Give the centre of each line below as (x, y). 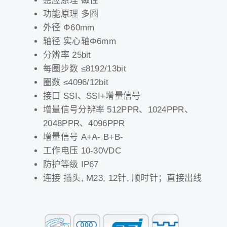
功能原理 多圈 (71, 14)
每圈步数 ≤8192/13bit (85, 69)
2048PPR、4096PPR (84, 124)
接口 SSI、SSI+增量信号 (92, 96)
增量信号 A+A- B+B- (83, 137)
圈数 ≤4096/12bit (76, 83)
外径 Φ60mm (69, 28)
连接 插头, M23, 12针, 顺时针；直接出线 (123, 178)
